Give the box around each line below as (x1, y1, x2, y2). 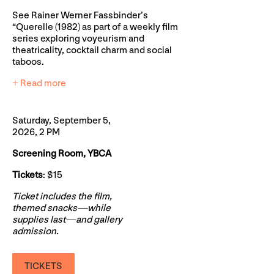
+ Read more (12, 77, 66, 89)
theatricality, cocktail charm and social (12, 44, 172, 56)
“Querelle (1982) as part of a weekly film (12, 21, 178, 33)
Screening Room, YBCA (12, 147, 111, 160)
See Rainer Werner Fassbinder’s (12, 9, 148, 21)
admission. (12, 225, 59, 237)
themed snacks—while (12, 202, 111, 214)
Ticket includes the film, (12, 190, 112, 202)
